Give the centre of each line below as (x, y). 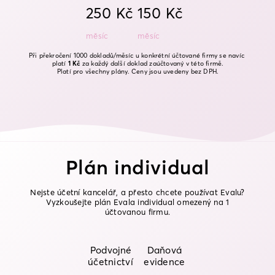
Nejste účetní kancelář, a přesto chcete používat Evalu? (137, 192)
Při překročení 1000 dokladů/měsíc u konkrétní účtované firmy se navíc (137, 55)
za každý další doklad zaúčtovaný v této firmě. (152, 63)
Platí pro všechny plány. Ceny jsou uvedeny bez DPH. (137, 71)
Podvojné (110, 250)
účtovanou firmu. (137, 211)
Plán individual (137, 167)
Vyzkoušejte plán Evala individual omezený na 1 (137, 202)
